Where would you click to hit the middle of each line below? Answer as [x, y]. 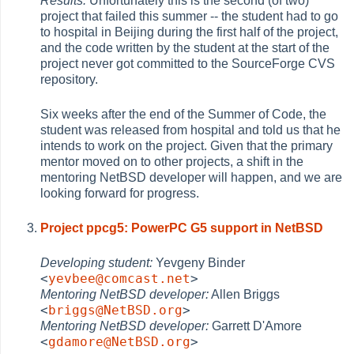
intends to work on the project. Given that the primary [187, 145]
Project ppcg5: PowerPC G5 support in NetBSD [182, 228]
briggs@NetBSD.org [116, 310]
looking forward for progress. [120, 193]
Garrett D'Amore [256, 326]
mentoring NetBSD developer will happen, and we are [192, 177]
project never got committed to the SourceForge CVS [188, 63]
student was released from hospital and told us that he [191, 130]
